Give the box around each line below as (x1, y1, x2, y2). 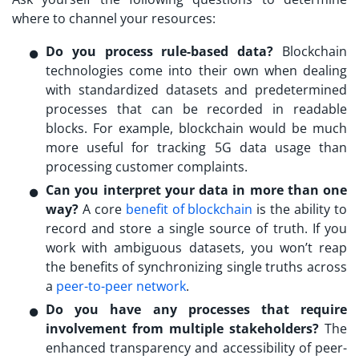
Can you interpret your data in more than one (46, 181, 347, 200)
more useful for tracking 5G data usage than (46, 139, 347, 157)
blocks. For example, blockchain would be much (46, 119, 347, 138)
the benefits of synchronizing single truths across (46, 258, 347, 276)
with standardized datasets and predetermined (46, 81, 347, 99)
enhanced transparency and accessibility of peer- (46, 339, 347, 357)
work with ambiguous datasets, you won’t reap (46, 239, 347, 257)
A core (79, 200, 126, 219)
